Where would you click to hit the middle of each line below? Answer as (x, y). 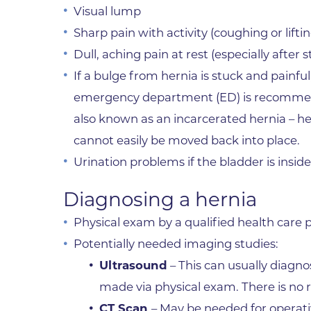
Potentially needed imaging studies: (176, 244)
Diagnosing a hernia (160, 200)
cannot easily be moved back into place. (187, 140)
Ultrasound (134, 266)
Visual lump (108, 11)
